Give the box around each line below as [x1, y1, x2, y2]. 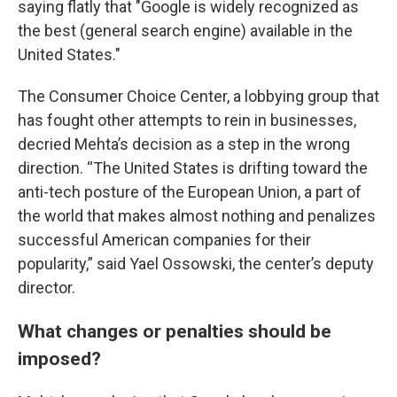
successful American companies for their [18, 230, 311, 249]
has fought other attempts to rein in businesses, [18, 111, 356, 129]
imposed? [18, 347, 101, 370]
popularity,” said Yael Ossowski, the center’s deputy [18, 254, 374, 273]
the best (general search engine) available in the [18, 21, 353, 40]
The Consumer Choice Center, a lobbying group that [18, 87, 379, 105]
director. [18, 278, 75, 297]
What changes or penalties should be [18, 320, 331, 342]
